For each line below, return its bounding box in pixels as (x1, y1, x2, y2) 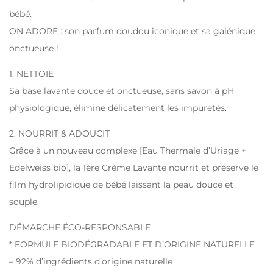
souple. (9, 196, 39, 207)
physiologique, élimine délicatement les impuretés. (9, 102, 227, 113)
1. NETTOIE (9, 68, 54, 79)
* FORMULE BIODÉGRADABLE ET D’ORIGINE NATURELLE (9, 238, 255, 250)
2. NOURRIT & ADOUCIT (9, 127, 110, 139)
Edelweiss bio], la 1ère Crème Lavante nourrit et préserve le (9, 161, 258, 173)
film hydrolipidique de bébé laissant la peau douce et (9, 179, 233, 190)
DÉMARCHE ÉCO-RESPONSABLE (9, 221, 151, 233)
